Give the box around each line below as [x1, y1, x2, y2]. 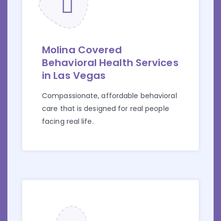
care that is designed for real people [42, 104, 169, 114]
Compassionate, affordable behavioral [42, 91, 177, 101]
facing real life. [42, 116, 94, 127]
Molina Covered [42, 43, 122, 57]
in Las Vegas [42, 69, 106, 83]
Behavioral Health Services [42, 56, 179, 70]
